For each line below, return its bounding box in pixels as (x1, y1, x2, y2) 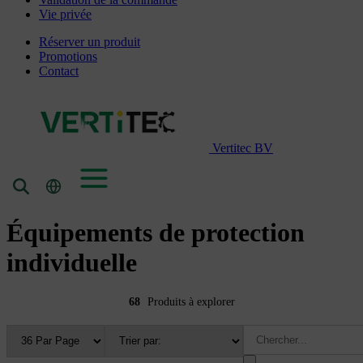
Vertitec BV (212, 140, 273, 155)
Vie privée (39, 6, 92, 21)
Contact (39, 63, 79, 78)
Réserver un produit (39, 34, 140, 49)
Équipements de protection (6, 218, 305, 248)
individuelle (6, 248, 137, 278)
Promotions (39, 49, 97, 63)
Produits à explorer (147, 295, 235, 308)
